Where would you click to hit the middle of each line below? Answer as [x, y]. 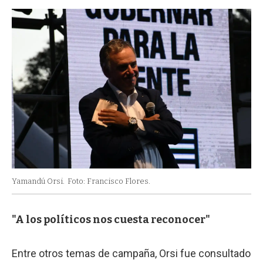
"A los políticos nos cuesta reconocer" [111, 219]
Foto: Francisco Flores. [109, 181]
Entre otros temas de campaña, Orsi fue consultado [131, 253]
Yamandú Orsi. [38, 181]
